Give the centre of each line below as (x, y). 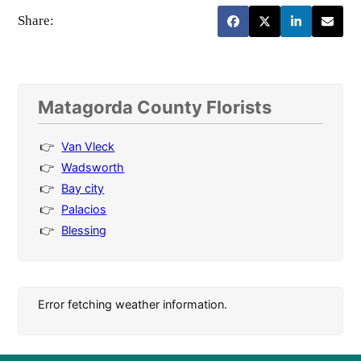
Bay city (83, 188)
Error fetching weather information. (133, 304)
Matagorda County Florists (155, 107)
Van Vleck (88, 146)
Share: (36, 21)
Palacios (84, 209)
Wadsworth (93, 167)
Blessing (84, 230)
